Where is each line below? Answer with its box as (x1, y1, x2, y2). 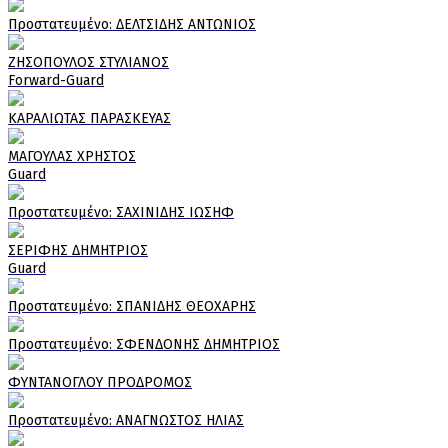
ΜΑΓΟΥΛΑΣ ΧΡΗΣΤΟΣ (8, 147, 136, 165)
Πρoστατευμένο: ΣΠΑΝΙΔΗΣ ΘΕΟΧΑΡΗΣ (8, 297, 256, 315)
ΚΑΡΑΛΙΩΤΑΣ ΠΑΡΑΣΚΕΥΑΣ (8, 109, 171, 127)
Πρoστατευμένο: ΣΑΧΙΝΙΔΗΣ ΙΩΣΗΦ (8, 203, 234, 221)
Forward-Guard (8, 71, 104, 89)
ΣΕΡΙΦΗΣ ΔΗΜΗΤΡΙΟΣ (8, 241, 148, 259)
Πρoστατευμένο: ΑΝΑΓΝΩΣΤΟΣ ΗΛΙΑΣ (8, 411, 244, 429)
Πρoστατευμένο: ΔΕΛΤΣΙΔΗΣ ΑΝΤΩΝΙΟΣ (8, 15, 256, 33)
